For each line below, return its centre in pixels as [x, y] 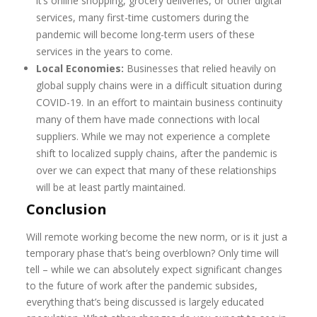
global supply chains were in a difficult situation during [159, 85]
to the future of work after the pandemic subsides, [142, 286]
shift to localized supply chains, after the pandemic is [157, 153]
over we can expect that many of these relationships [157, 170]
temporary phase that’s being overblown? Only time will [153, 253]
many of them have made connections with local [148, 119]
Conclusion [67, 209]
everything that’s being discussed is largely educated [145, 302]
